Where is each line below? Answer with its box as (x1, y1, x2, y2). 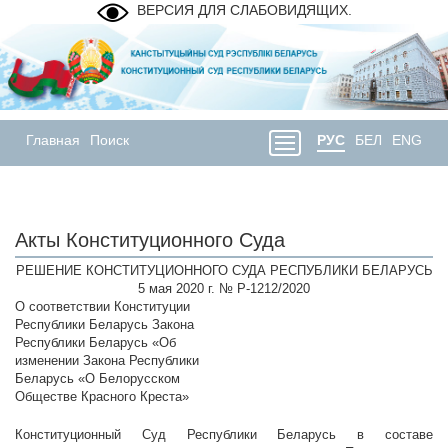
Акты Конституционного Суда (15, 229, 285, 252)
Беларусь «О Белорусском (15, 371, 180, 387)
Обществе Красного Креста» (15, 389, 189, 405)
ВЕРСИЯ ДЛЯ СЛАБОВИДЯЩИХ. (136, 2, 352, 18)
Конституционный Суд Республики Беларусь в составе (15, 427, 433, 443)
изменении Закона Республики (15, 353, 199, 369)
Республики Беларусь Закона (15, 317, 194, 333)
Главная (26, 132, 80, 149)
